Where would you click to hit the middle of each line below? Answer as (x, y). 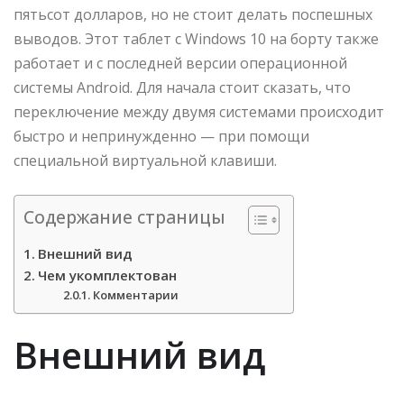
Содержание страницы (124, 217)
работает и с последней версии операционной (180, 64)
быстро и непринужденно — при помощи (161, 137)
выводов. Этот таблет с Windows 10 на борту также (196, 39)
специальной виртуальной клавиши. (145, 161)
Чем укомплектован (108, 275)
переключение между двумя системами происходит (199, 112)
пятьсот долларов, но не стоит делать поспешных (193, 15)
